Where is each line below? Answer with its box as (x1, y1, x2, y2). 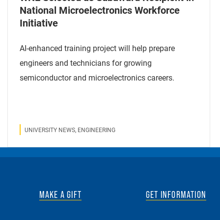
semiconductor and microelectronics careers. (19, 72, 174, 82)
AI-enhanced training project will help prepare (19, 42, 175, 53)
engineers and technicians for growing (19, 57, 152, 68)
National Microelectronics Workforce (19, 3, 180, 16)
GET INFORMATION (145, 189, 206, 200)
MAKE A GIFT (39, 189, 82, 200)
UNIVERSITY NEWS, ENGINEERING (24, 125, 115, 134)
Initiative (19, 16, 58, 29)
